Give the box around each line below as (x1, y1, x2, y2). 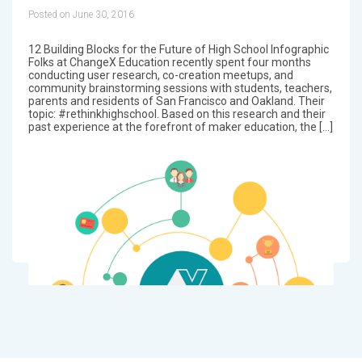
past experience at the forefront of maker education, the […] (27, 120, 333, 133)
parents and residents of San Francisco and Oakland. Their (27, 94, 325, 107)
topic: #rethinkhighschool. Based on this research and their (27, 107, 326, 120)
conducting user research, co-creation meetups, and (27, 68, 293, 82)
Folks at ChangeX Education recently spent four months (27, 55, 311, 69)
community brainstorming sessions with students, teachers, (27, 81, 332, 95)
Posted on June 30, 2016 (27, 8, 134, 20)
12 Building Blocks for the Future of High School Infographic (27, 42, 329, 56)
